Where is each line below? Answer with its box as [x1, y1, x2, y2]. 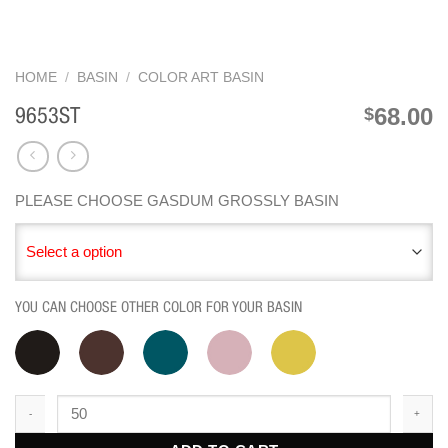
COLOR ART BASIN [138, 70, 265, 86]
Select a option [26, 243, 122, 260]
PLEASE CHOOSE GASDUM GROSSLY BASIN [15, 191, 339, 209]
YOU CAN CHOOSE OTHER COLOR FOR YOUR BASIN [15, 300, 302, 315]
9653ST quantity [14, 397, 117, 410]
